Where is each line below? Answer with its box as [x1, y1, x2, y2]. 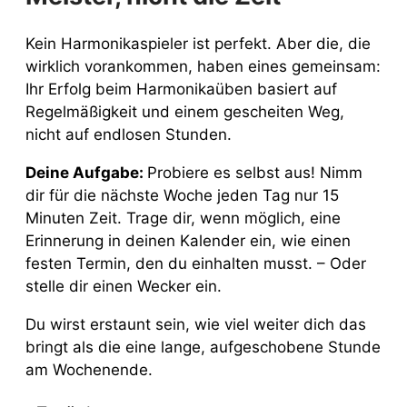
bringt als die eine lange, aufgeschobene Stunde [25, 338, 381, 357]
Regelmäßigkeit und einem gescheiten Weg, [25, 103, 344, 122]
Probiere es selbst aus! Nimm [147, 164, 362, 183]
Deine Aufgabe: [25, 164, 147, 183]
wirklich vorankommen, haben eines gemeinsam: [25, 57, 381, 76]
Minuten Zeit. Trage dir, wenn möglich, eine [25, 209, 341, 228]
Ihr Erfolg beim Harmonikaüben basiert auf [25, 80, 337, 99]
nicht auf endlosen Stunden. [25, 125, 232, 144]
